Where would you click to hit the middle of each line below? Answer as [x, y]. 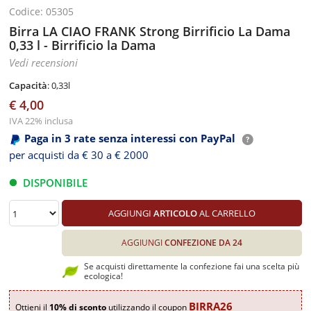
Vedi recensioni [44, 62]
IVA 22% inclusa [41, 121]
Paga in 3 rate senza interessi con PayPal [130, 138]
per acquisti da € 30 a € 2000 [79, 154]
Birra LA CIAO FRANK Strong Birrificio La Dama [150, 31]
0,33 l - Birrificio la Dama [83, 45]
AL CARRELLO [226, 213]
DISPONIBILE [56, 182]
